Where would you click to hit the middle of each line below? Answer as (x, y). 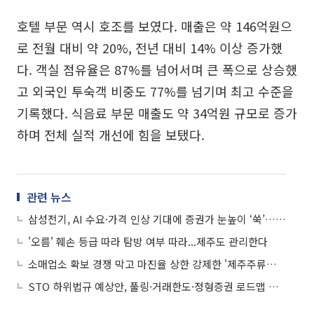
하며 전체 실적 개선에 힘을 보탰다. (111, 135)
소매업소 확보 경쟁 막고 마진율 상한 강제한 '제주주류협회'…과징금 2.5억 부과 (272, 264)
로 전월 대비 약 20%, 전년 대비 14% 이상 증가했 (150, 48)
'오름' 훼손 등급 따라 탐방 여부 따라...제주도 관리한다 (148, 241)
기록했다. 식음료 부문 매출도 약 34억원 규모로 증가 (157, 113)
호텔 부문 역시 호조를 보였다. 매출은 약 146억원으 (155, 26)
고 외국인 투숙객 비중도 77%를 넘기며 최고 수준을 (155, 91)
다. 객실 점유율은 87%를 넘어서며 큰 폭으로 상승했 (157, 69)
